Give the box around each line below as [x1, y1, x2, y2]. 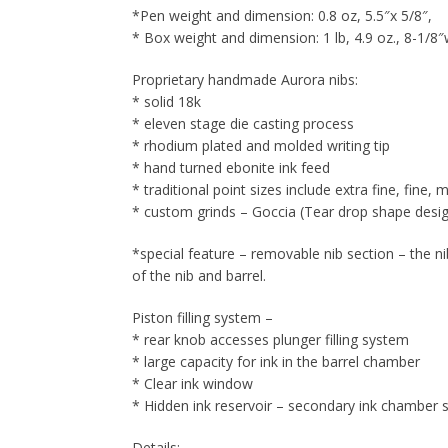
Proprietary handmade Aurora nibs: [132, 70, 358, 89]
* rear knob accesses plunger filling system [132, 330, 409, 349]
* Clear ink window [132, 374, 253, 393]
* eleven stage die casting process [132, 114, 354, 133]
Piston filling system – [132, 308, 273, 327]
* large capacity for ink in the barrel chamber [132, 352, 420, 371]
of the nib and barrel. [132, 266, 266, 285]
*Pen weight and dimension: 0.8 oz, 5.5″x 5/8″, [132, 6, 432, 25]
